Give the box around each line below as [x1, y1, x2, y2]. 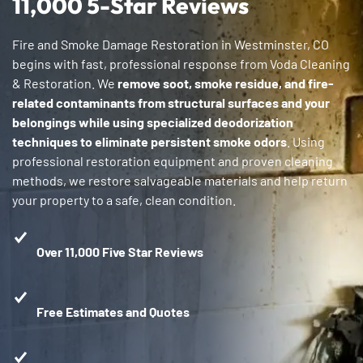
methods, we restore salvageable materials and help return [12, 173, 348, 188]
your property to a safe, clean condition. [12, 192, 236, 207]
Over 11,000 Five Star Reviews [36, 243, 203, 259]
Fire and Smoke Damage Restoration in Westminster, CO [12, 36, 329, 52]
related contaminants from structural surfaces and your [12, 95, 330, 110]
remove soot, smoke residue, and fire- [117, 75, 334, 91]
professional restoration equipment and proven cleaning [12, 153, 333, 169]
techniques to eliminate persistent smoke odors [12, 134, 287, 149]
